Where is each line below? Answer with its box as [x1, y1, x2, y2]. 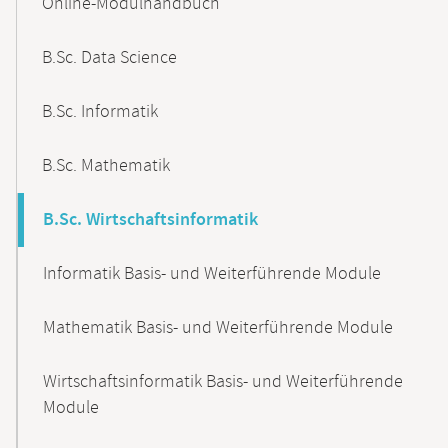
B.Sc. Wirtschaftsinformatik [43, 208, 258, 232]
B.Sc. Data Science [42, 46, 177, 70]
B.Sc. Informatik [42, 100, 158, 124]
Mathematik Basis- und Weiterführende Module [43, 316, 393, 340]
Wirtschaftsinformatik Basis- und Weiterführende [43, 370, 403, 394]
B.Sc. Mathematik [42, 154, 170, 178]
